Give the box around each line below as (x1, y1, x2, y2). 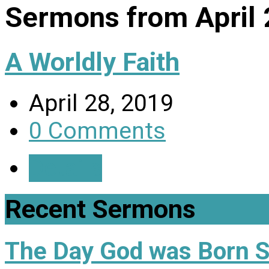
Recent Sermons (5, 193, 196, 225)
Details (29, 154, 102, 182)
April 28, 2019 (29, 89, 174, 117)
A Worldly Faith (5, 46, 180, 77)
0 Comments (29, 116, 166, 145)
